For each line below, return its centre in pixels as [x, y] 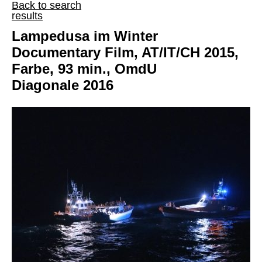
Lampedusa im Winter [85, 36]
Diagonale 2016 [63, 85]
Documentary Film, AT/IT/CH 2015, [125, 53]
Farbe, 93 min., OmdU [84, 69]
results [27, 16]
